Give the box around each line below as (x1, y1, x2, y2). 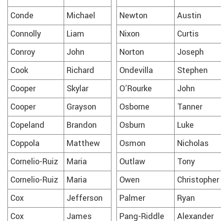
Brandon (67, 119, 97, 131)
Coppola (10, 137, 39, 149)
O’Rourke (119, 82, 152, 95)
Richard (67, 64, 94, 76)
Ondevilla (119, 64, 153, 76)
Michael (67, 9, 95, 22)
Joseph (177, 46, 204, 58)
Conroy (10, 46, 35, 58)
